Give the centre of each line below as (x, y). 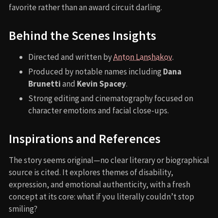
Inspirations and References (85, 139)
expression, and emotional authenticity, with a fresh (100, 185)
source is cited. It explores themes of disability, (91, 173)
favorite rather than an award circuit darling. (85, 8)
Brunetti (45, 84)
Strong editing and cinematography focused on (111, 99)
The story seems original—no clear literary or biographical (109, 160)
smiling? (23, 209)
